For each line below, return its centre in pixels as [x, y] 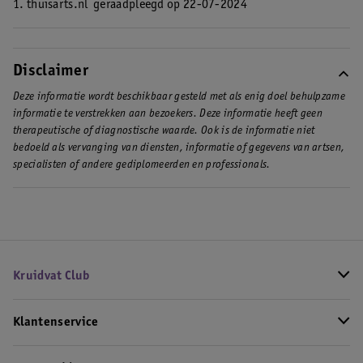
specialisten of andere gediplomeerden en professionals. [142, 165]
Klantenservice [56, 322]
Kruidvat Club [51, 276]
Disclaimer [51, 72]
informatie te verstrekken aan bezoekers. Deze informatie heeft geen [168, 114]
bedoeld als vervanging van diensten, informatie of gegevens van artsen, [179, 148]
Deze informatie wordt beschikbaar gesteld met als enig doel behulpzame [179, 97]
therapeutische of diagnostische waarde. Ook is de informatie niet [164, 131]
